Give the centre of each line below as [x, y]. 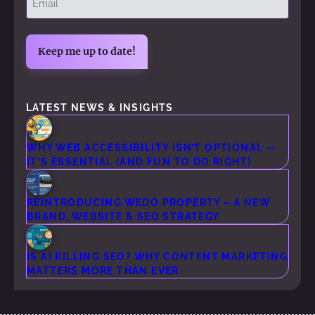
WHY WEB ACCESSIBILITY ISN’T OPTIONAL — [152, 148]
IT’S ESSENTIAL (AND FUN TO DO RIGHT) [139, 162]
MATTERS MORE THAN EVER [103, 271]
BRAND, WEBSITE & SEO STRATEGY [123, 216]
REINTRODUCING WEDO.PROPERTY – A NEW [148, 202]
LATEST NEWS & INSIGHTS [99, 108]
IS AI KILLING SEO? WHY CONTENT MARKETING [157, 257]
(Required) [51, 10]
